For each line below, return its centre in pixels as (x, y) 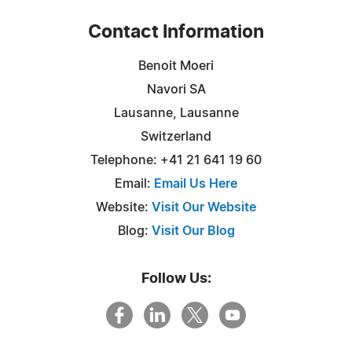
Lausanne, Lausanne (176, 113)
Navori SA (176, 89)
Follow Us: (176, 279)
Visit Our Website (204, 207)
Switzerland (176, 136)
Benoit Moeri (176, 66)
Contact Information (176, 32)
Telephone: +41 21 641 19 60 (176, 160)
